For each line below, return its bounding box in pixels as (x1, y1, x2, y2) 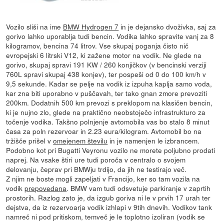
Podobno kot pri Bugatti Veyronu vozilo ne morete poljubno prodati (6, 144, 215, 155)
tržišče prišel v (6, 135, 53, 145)
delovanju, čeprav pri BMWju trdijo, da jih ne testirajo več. (6, 163, 187, 174)
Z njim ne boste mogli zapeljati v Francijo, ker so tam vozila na (6, 173, 200, 183)
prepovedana (24, 182, 67, 193)
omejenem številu (53, 135, 108, 145)
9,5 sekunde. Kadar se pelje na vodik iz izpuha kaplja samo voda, (6, 78, 212, 88)
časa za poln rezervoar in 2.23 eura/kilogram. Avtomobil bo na (6, 125, 202, 136)
